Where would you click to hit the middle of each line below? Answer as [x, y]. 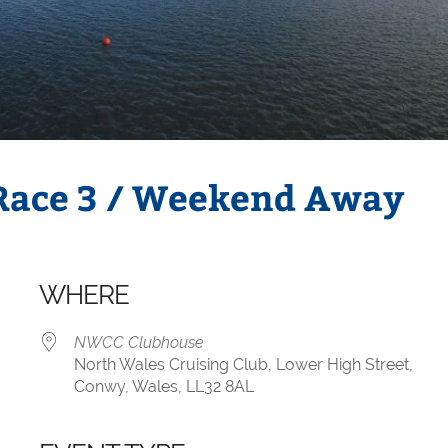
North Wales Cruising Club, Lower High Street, [243, 365]
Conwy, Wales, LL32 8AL [163, 387]
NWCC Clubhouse [138, 343]
